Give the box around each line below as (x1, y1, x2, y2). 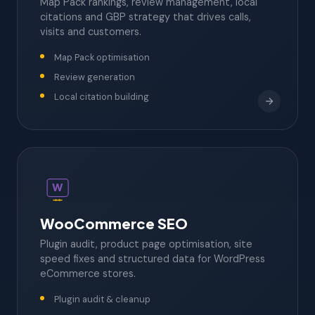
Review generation (54, 70, 135, 83)
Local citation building (54, 90, 149, 103)
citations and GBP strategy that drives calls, (40, 10, 251, 23)
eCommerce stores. (40, 266, 136, 280)
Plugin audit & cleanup (54, 292, 150, 305)
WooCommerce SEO (40, 214, 188, 232)
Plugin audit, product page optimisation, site (40, 237, 252, 250)
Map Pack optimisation (54, 51, 150, 63)
